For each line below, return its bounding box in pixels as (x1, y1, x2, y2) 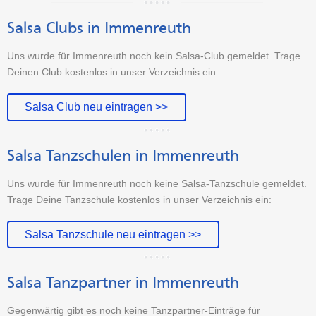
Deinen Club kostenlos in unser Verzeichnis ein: (7, 66, 219, 78)
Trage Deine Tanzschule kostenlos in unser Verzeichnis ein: (7, 193, 272, 205)
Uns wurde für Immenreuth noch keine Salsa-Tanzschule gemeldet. (7, 177, 307, 189)
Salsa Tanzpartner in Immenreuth (7, 273, 239, 293)
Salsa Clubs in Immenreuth (7, 18, 191, 37)
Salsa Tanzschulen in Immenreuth (7, 145, 239, 165)
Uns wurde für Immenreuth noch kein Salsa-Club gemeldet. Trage (7, 50, 300, 61)
